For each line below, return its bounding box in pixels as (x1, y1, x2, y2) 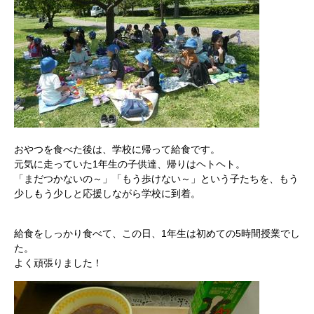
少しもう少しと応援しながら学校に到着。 (14, 188, 200, 199)
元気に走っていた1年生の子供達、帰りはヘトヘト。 (14, 158, 245, 170)
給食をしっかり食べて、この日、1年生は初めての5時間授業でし (14, 228, 300, 239)
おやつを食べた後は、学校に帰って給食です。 (14, 144, 220, 155)
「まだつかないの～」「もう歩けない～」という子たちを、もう (14, 173, 299, 184)
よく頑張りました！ (14, 257, 102, 268)
